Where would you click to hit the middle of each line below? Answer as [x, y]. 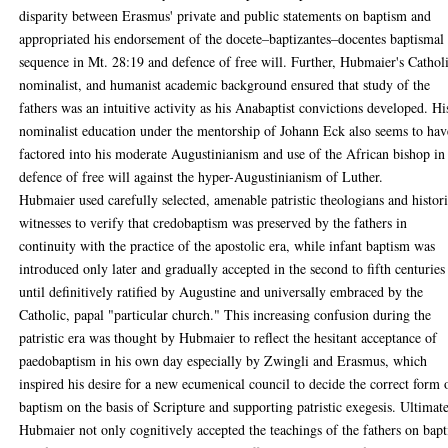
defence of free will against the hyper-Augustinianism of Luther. [201, 176]
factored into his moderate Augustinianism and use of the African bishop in [232, 153]
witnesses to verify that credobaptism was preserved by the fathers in [213, 222]
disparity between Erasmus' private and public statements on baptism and [225, 15]
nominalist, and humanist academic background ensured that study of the [225, 84]
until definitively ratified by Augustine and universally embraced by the [221, 291]
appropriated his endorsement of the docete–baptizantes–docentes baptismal [232, 38]
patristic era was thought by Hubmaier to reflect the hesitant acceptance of [228, 337]
